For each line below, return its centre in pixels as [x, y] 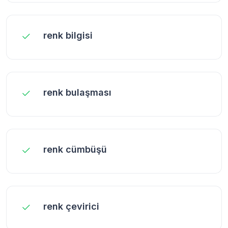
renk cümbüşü [75, 149]
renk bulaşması [77, 92]
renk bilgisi [68, 35]
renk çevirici [71, 206]
